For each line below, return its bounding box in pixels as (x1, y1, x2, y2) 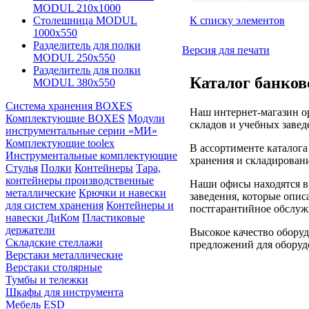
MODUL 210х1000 (33, 2, 121, 14)
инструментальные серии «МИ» (6, 125, 157, 137)
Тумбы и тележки (6, 274, 88, 286)
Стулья (6, 162, 38, 174)
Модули (128, 112, 165, 124)
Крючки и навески (79, 187, 166, 199)
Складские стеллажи (6, 237, 103, 248)
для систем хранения (6, 199, 103, 211)
